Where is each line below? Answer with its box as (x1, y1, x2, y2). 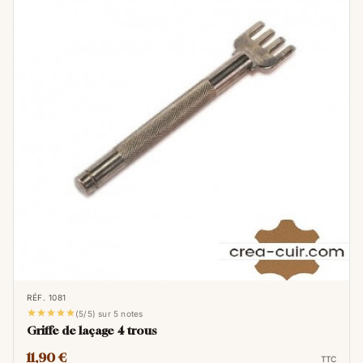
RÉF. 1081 (27, 293, 66, 302)
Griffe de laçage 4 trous (27, 323, 156, 337)
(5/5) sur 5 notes (75, 309, 143, 318)
